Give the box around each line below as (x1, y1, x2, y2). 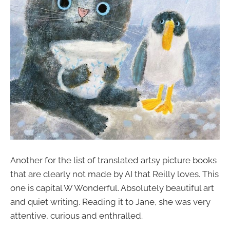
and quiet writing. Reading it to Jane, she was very (10, 197, 210, 207)
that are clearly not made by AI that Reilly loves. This (10, 169, 219, 180)
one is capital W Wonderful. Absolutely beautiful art (10, 183, 214, 194)
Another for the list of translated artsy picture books (10, 155, 217, 166)
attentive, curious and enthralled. (10, 210, 143, 221)
